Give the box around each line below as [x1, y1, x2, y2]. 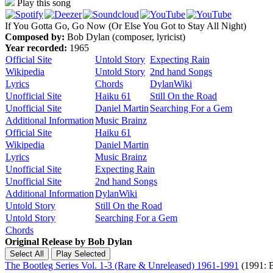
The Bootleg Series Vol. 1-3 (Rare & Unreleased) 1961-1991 [5, 260, 239, 271]
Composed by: [5, 32, 65, 42]
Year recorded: [5, 43, 67, 53]
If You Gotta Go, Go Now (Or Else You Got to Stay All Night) [5, 21, 246, 31]
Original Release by [5, 236, 85, 247]
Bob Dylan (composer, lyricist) [67, 32, 185, 42]
